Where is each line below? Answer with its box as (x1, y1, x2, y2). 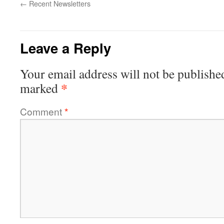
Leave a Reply (20, 38, 111, 58)
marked (20, 79, 61, 97)
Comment (20, 104, 64, 118)
